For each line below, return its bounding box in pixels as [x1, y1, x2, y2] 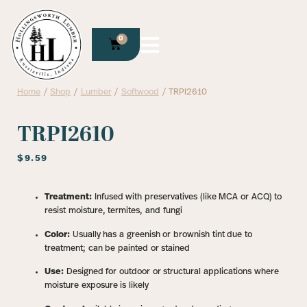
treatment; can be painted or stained [45, 243, 191, 253]
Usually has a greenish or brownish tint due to [70, 230, 252, 239]
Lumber [80, 88, 112, 97]
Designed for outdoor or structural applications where [64, 267, 279, 277]
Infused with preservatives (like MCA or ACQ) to [92, 193, 282, 202]
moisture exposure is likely [45, 281, 149, 291]
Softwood [121, 88, 159, 97]
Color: [45, 230, 70, 239]
